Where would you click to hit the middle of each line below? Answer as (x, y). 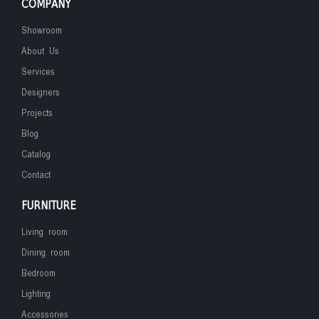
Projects (37, 113)
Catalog (36, 155)
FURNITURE (49, 206)
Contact (36, 175)
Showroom (42, 31)
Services (38, 72)
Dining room (46, 253)
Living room (45, 232)
